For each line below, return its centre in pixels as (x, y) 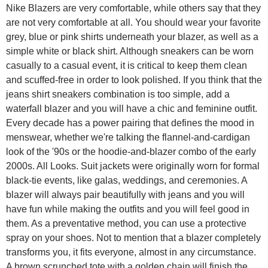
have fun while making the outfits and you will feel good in (128, 209)
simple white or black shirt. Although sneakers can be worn (130, 51)
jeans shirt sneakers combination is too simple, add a (118, 95)
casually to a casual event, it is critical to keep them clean (127, 66)
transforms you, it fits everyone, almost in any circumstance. (131, 252)
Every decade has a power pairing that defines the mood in (130, 123)
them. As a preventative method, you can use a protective (126, 224)
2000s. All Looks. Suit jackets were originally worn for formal (133, 166)
